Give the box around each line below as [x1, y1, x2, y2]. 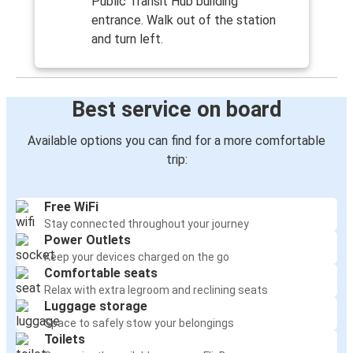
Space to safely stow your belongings [44, 317, 234, 330]
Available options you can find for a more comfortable [28, 133, 325, 149]
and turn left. [91, 32, 163, 47]
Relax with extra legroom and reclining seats [44, 284, 268, 297]
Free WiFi [44, 199, 98, 215]
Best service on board [71, 97, 282, 123]
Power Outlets [44, 232, 131, 248]
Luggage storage [44, 299, 147, 314]
